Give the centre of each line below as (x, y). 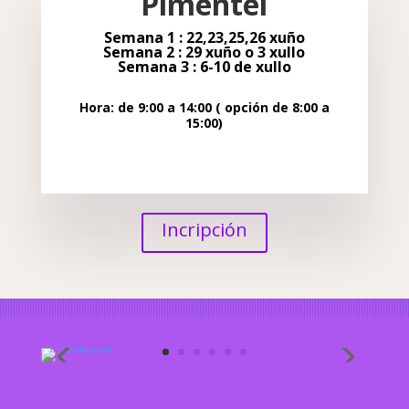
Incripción (204, 230)
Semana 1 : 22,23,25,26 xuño (204, 38)
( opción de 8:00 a (272, 108)
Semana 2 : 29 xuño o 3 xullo (204, 52)
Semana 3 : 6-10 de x (190, 67)
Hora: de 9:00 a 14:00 (147, 108)
